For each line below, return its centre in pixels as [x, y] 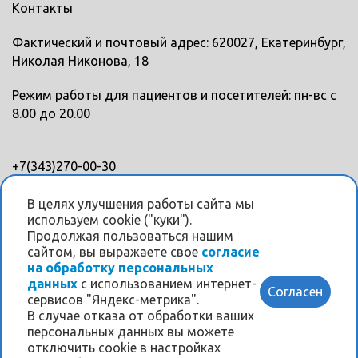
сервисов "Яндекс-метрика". [113, 300]
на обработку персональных [120, 268]
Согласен [295, 292]
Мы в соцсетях [57, 227]
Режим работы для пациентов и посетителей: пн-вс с [174, 95]
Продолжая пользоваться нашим [130, 236]
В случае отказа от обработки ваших [141, 316]
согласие [231, 252]
